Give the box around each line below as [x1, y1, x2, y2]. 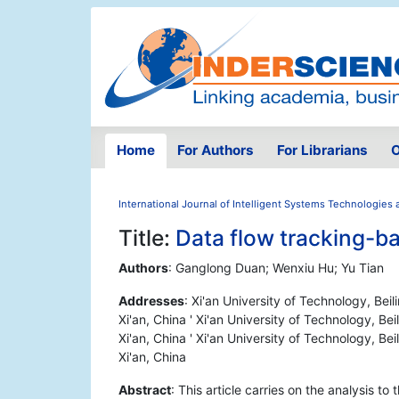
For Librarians [276, 142, 368, 159]
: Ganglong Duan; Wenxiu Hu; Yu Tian [168, 260, 384, 276]
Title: [118, 224, 175, 252]
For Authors [177, 142, 255, 159]
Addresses [118, 293, 184, 309]
